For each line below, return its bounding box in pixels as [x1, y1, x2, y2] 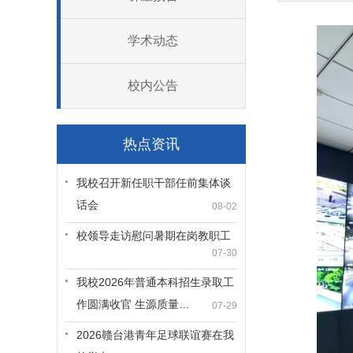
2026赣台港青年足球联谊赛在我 [76, 329, 234, 341]
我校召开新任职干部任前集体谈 [76, 176, 231, 189]
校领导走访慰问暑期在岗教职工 [76, 229, 231, 242]
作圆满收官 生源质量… [76, 298, 190, 310]
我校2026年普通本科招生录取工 [76, 276, 234, 288]
